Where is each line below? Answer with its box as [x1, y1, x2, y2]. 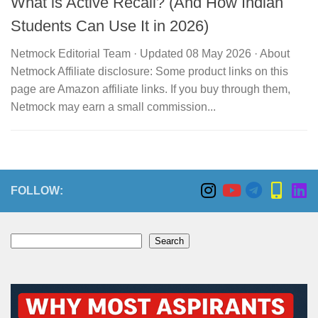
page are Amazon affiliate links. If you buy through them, [11, 83, 290, 96]
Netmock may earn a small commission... [11, 101, 216, 114]
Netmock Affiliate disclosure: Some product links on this [11, 65, 288, 78]
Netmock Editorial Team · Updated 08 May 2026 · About [11, 48, 290, 60]
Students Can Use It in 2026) [11, 17, 209, 35]
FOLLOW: [11, 185, 63, 197]
